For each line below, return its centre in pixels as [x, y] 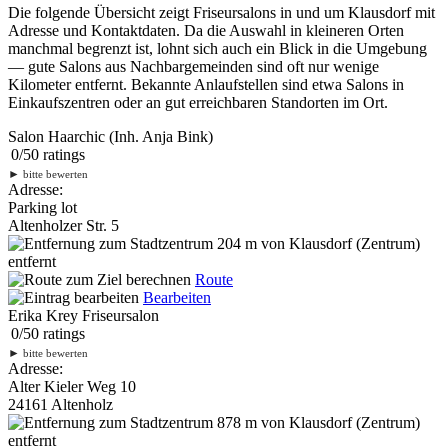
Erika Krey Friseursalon [83, 315]
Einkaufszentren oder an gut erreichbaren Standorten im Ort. [198, 102]
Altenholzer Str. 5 [63, 225]
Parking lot [42, 207]
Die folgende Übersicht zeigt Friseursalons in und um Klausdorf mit [221, 12]
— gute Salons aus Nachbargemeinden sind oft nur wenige [193, 66]
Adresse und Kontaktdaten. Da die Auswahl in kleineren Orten [206, 30]
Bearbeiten [177, 297]
